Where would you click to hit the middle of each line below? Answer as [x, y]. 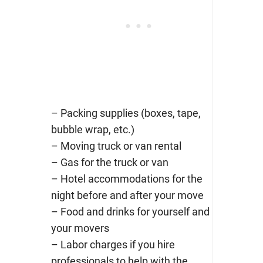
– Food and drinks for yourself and [130, 211]
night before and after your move [127, 195]
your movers [80, 228]
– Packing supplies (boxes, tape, [126, 113]
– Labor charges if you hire [113, 244]
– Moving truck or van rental [116, 146]
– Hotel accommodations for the [127, 178]
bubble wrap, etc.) [92, 129]
